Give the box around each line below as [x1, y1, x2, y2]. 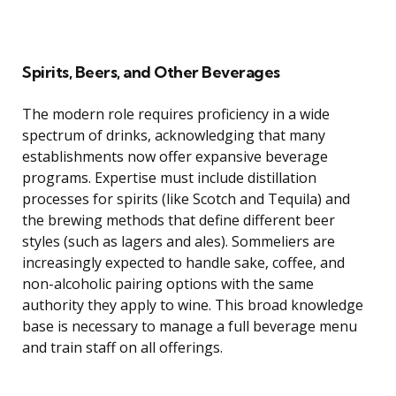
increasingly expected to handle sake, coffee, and [22, 253, 345, 273]
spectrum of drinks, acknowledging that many [22, 126, 325, 146]
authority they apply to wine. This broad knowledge [22, 295, 363, 316]
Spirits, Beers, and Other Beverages [22, 62, 280, 83]
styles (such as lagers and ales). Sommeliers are [22, 232, 335, 252]
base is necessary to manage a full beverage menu [22, 316, 357, 337]
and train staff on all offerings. [22, 338, 223, 358]
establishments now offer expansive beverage [22, 147, 328, 167]
